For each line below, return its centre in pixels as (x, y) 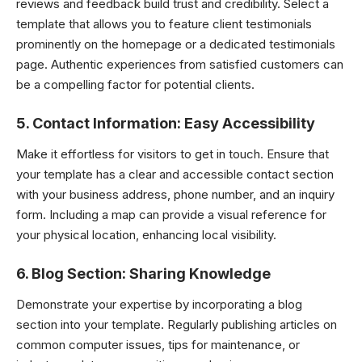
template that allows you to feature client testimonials (164, 24)
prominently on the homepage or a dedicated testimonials (176, 44)
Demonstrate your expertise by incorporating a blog (159, 304)
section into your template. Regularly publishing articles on (177, 324)
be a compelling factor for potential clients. (135, 84)
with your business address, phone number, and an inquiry (175, 194)
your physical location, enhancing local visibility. (146, 235)
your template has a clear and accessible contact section (175, 174)
